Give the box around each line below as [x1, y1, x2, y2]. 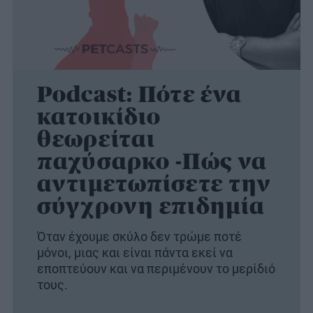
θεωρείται [37, 126, 156, 152]
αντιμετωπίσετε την [37, 171, 272, 196]
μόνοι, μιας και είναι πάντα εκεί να [37, 245, 233, 260]
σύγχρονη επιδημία [37, 194, 265, 219]
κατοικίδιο [37, 104, 161, 129]
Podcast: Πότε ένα [37, 82, 242, 107]
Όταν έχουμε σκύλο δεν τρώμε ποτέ [37, 229, 242, 244]
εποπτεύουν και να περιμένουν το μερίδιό [37, 261, 275, 276]
